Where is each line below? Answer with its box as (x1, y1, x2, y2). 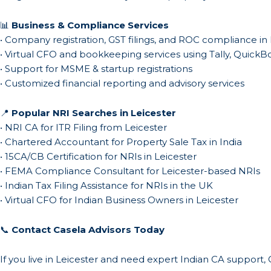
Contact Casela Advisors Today (11, 224, 165, 235)
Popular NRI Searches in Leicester (11, 107, 176, 119)
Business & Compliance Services (11, 19, 169, 31)
